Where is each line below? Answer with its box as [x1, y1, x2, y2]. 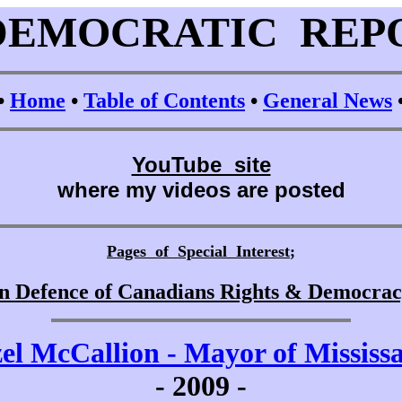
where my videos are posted [57, 178, 345, 202]
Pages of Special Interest [107, 242, 290, 260]
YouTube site [131, 153, 271, 177]
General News [263, 89, 392, 112]
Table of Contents [83, 89, 245, 112]
